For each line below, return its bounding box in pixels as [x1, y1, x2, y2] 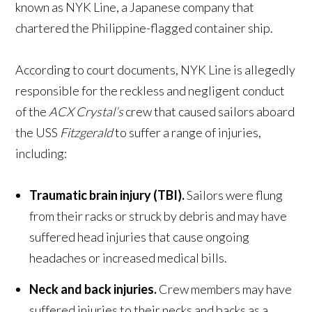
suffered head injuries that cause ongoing [29, 229, 250, 245]
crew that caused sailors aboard [123, 104, 295, 120]
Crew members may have [157, 281, 292, 297]
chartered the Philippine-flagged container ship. [15, 20, 274, 36]
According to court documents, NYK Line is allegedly [15, 62, 296, 78]
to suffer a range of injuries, [113, 125, 262, 141]
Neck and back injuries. [29, 281, 157, 297]
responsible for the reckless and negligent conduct [15, 83, 286, 99]
